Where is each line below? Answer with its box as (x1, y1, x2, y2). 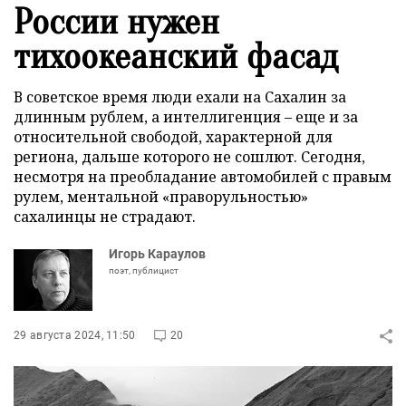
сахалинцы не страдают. (14, 207, 196, 227)
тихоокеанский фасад (14, 35, 338, 77)
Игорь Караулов (109, 246, 206, 261)
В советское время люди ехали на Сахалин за (14, 87, 346, 107)
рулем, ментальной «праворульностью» (14, 187, 308, 207)
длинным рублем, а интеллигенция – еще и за (14, 107, 358, 127)
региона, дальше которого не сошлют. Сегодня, (14, 147, 365, 167)
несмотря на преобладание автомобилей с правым (14, 167, 391, 187)
